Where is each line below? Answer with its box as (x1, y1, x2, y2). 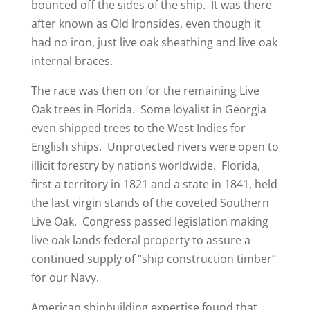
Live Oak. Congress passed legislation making (30, 214, 268, 230)
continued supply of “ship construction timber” (30, 251, 276, 267)
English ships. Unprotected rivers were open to (30, 139, 279, 155)
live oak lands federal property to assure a (30, 232, 250, 248)
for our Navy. (30, 270, 99, 286)
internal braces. (30, 53, 113, 69)
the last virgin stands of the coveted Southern (30, 195, 269, 211)
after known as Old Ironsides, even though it (30, 16, 261, 32)
